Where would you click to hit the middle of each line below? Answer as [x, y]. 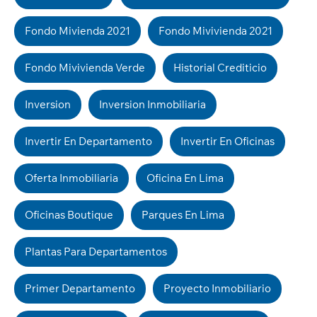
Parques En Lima [183, 215]
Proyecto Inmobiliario [217, 288]
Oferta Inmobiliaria [71, 178]
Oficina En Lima [185, 178]
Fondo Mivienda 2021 [77, 31]
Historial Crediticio [220, 68]
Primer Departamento [80, 288]
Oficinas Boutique [69, 215]
